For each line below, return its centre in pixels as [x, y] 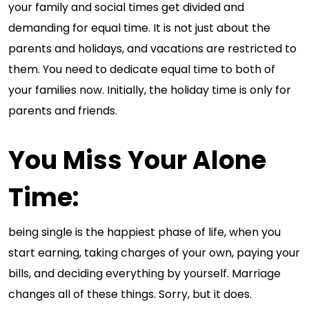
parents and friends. [63, 111]
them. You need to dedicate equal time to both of [142, 69]
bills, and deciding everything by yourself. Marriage [144, 273]
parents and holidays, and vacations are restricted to [152, 49]
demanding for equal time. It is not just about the [139, 28]
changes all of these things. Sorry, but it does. [130, 294]
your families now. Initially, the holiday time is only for [150, 90]
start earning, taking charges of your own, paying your [154, 253]
